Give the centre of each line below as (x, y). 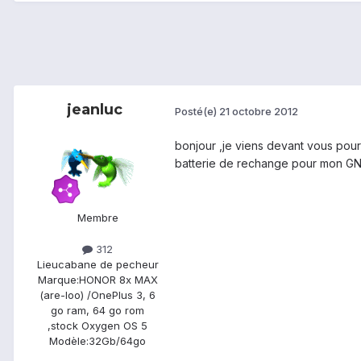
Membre (98, 218)
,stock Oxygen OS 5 (98, 326)
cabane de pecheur (108, 265)
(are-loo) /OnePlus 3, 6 (98, 295)
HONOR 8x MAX (118, 280)
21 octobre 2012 (259, 111)
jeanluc (94, 110)
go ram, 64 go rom (98, 311)
